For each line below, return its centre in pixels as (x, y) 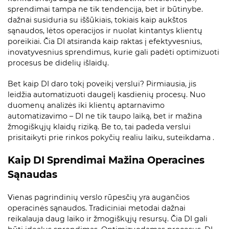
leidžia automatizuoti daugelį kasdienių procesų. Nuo (107, 95)
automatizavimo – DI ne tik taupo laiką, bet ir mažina (105, 116)
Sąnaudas (32, 175)
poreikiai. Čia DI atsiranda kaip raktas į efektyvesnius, (105, 42)
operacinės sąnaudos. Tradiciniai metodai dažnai (97, 208)
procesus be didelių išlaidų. (58, 63)
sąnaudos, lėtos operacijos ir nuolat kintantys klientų (105, 31)
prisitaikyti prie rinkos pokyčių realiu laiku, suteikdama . (111, 138)
